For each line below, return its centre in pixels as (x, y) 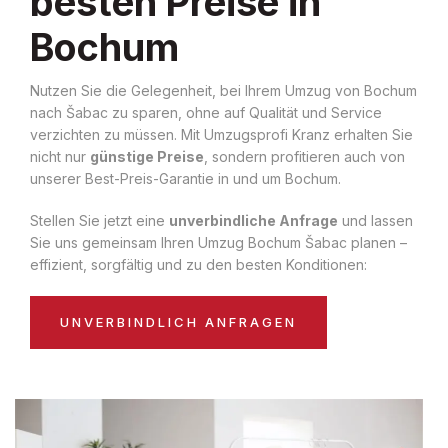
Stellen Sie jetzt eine (99, 220)
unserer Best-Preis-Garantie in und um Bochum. (185, 178)
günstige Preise (147, 156)
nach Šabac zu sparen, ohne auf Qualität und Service (206, 112)
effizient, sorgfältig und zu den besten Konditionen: (198, 264)
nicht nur (60, 156)
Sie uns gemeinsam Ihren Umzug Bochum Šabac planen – (218, 242)
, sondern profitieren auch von (304, 156)
